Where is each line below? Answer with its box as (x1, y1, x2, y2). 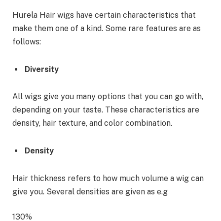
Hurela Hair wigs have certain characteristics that (12, 10, 196, 20)
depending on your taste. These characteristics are (12, 105, 199, 115)
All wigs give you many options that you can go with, (12, 92, 203, 102)
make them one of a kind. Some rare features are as (12, 23, 201, 33)
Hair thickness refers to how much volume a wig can (12, 173, 204, 183)
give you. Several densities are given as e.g (12, 186, 168, 196)
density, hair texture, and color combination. (12, 118, 172, 128)
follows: (12, 37, 41, 46)
